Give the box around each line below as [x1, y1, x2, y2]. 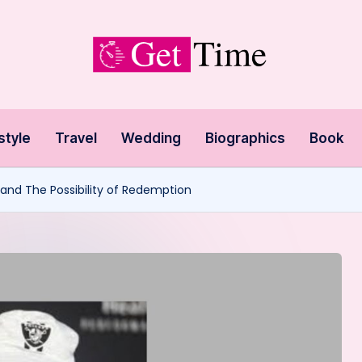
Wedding [120, 129, 181, 146]
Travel [54, 129, 97, 146]
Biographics [204, 129, 285, 146]
